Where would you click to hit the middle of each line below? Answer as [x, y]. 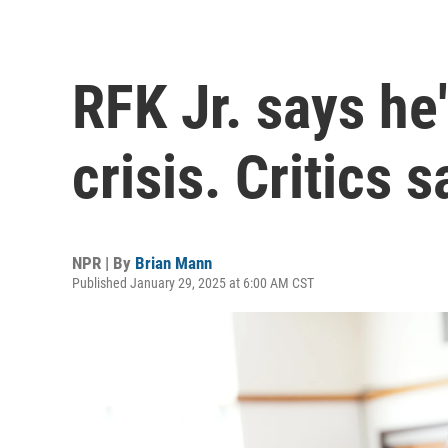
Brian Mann [173, 262]
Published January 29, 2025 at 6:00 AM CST [193, 282]
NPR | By [103, 262]
